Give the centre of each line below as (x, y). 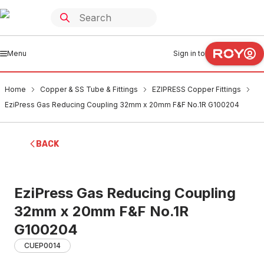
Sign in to (189, 53)
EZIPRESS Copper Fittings (197, 89)
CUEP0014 (42, 245)
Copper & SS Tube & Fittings (89, 89)
